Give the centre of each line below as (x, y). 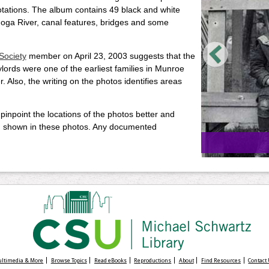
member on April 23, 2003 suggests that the (110, 56)
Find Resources (221, 260)
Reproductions (153, 260)
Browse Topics (69, 260)
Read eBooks (110, 260)
